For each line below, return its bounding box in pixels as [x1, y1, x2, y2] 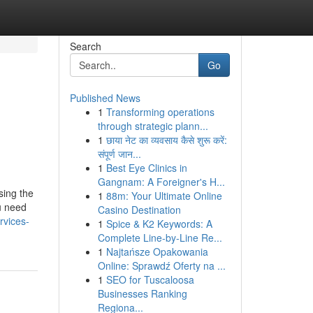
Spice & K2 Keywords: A [105, 217, 212, 231]
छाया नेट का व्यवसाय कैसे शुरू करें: [105, 133, 227, 147]
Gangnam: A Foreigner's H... [97, 175, 225, 189]
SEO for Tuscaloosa [105, 272, 194, 286]
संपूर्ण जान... [97, 147, 141, 161]
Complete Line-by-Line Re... [97, 231, 222, 245]
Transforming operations [105, 105, 214, 119]
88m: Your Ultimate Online [105, 189, 222, 203]
